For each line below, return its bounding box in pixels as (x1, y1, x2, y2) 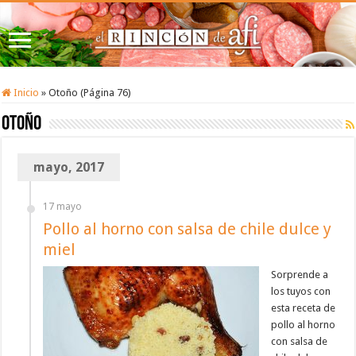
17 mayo (43, 201, 83, 213)
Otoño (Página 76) (48, 87, 132, 99)
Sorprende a (271, 269, 329, 281)
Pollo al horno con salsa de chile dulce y (43, 219, 332, 239)
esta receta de (271, 302, 336, 315)
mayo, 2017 (33, 160, 105, 176)
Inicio (11, 87, 40, 99)
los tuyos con (271, 285, 331, 298)
